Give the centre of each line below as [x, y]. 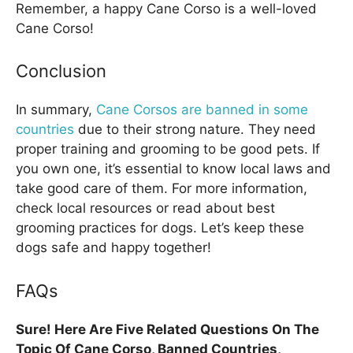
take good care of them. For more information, [162, 189]
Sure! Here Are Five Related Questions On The [167, 329]
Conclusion [61, 71]
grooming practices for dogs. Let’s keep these [160, 228]
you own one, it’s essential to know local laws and [173, 169]
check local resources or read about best [145, 208]
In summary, [56, 110]
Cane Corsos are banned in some [202, 110]
